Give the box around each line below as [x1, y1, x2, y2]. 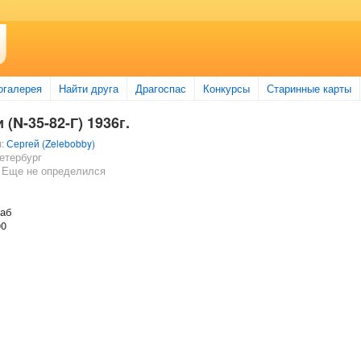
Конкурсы [203, 81, 250, 96]
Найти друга [59, 81, 118, 96]
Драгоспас [135, 81, 186, 96]
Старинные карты [267, 81, 351, 96]
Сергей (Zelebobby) [6, 136, 95, 150]
